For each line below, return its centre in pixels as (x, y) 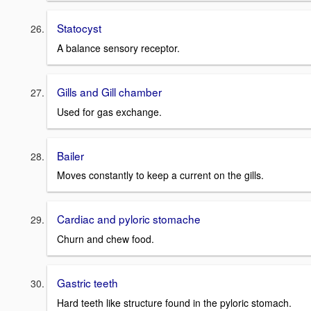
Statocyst (79, 28)
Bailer (70, 155)
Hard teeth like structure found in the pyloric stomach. (174, 302)
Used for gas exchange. (109, 111)
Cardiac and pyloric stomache (129, 219)
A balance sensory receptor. (118, 48)
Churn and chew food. (106, 238)
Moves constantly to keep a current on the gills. (160, 175)
